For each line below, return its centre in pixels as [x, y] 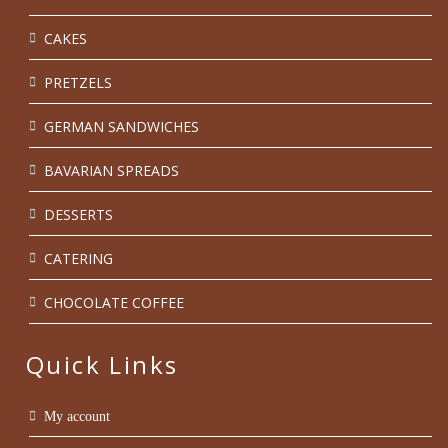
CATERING [78, 259]
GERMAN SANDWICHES [121, 127]
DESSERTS [78, 215]
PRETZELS [78, 83]
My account [77, 417]
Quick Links [102, 365]
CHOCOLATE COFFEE [114, 303]
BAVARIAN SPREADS [111, 171]
